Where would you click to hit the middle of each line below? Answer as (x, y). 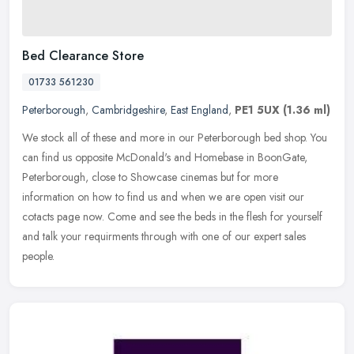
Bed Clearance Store (83, 55)
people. (38, 256)
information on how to (73, 196)
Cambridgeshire (128, 109)
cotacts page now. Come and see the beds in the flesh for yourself (172, 216)
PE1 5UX (257, 109)
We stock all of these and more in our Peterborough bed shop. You (175, 137)
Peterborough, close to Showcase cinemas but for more (150, 177)
